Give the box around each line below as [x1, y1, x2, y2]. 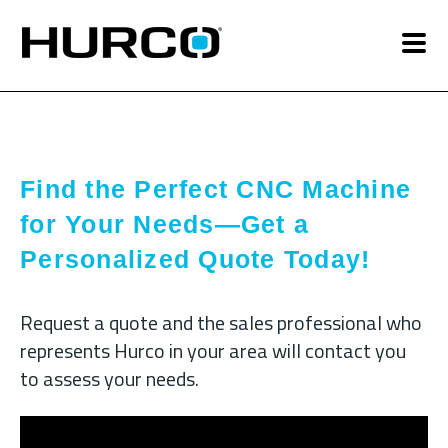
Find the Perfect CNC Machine [20, 174, 411, 203]
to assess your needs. [20, 363, 199, 395]
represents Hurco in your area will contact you [20, 335, 406, 367]
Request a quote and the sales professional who [20, 307, 422, 339]
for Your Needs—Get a [20, 209, 309, 238]
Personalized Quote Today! [20, 244, 371, 273]
